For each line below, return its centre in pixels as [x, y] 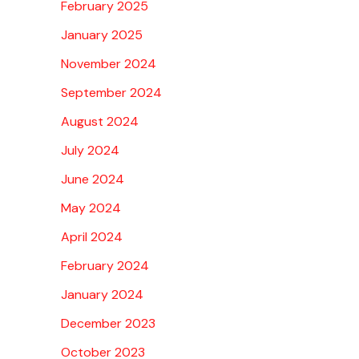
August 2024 [100, 122]
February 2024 [105, 266]
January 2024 [102, 295]
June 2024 [93, 179]
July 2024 [90, 151]
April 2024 [92, 237]
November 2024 [109, 64]
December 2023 [108, 324]
